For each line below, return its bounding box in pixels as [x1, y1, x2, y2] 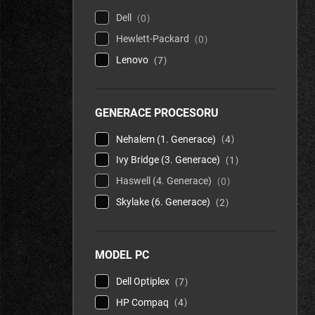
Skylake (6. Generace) [116, 195, 212, 207]
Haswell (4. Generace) [153, 175, 214, 187]
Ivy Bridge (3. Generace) [161, 154, 222, 166]
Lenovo [116, 53, 150, 65]
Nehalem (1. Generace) [116, 133, 218, 145]
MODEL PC [95, 247, 149, 262]
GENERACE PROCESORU [95, 105, 219, 120]
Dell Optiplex [116, 275, 172, 287]
